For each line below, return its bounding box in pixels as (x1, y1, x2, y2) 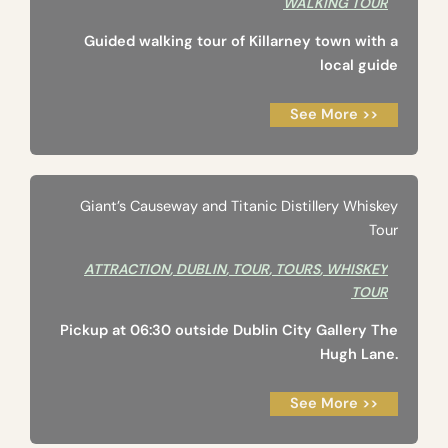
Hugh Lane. (320, 345, 398, 365)
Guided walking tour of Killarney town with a (84, 32, 398, 52)
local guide (320, 56, 398, 76)
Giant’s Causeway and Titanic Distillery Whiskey (80, 197, 398, 217)
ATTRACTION (84, 260, 170, 279)
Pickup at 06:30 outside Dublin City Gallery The (60, 321, 398, 341)
